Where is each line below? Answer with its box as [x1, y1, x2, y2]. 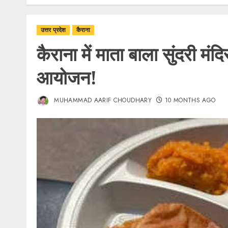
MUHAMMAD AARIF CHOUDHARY [52, 96, 152, 105]
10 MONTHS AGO [164, 96, 216, 105]
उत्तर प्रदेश [41, 25, 66, 35]
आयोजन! [37, 65, 97, 90]
